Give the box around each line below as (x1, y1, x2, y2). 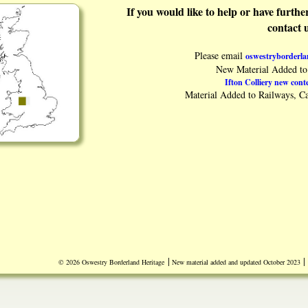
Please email (194, 49, 245, 62)
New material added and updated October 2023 (170, 257, 300, 267)
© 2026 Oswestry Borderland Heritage (58, 257, 164, 267)
